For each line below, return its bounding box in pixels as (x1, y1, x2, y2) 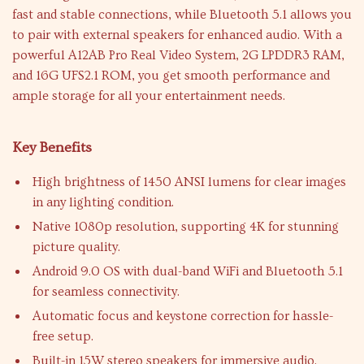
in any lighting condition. (32, 195, 174, 210)
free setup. (32, 329, 93, 344)
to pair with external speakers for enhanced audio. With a (12, 28, 342, 43)
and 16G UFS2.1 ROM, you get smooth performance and (12, 68, 330, 84)
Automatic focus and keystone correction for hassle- (32, 309, 333, 324)
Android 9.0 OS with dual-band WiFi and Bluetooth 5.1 (32, 264, 343, 279)
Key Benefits (12, 139, 92, 157)
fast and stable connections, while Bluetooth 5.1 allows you (12, 7, 352, 23)
